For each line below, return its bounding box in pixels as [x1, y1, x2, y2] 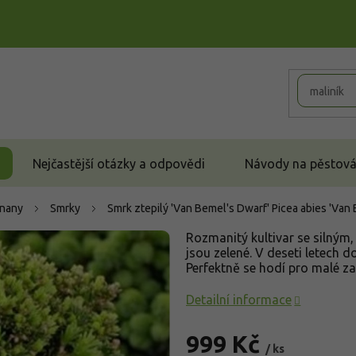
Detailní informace [186, 292, 292, 307]
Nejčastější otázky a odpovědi [33, 156, 205, 171]
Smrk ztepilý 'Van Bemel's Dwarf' [107, 202, 272, 215]
